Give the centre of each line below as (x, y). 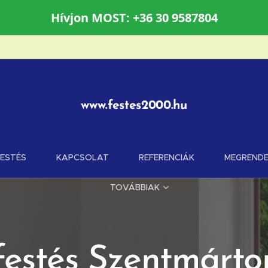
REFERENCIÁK (166, 157)
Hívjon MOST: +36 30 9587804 (134, 18)
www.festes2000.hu (134, 106)
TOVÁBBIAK (135, 187)
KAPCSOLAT (82, 157)
